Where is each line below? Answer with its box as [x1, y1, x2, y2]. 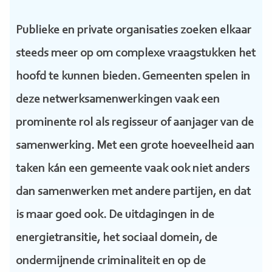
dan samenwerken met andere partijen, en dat [15, 186, 251, 199]
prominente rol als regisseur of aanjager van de [15, 117, 254, 129]
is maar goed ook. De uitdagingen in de [15, 209, 214, 222]
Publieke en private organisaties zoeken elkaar [15, 24, 251, 37]
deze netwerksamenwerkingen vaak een [15, 93, 220, 106]
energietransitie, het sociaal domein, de [15, 232, 217, 245]
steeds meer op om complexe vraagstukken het [15, 47, 256, 60]
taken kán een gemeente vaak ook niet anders [15, 163, 250, 175]
